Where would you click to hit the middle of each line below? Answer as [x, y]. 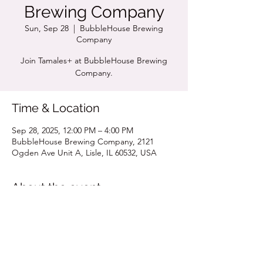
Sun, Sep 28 [47, 28]
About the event [56, 187]
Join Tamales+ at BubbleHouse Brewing [94, 60]
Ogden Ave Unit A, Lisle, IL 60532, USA [84, 153]
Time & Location [56, 108]
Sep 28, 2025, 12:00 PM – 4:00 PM [73, 130]
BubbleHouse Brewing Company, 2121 [83, 141]
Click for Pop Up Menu [54, 210]
